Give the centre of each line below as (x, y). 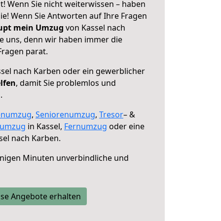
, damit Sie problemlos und (66, 83)
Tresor (111, 114)
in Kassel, (45, 126)
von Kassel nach (94, 28)
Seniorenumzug (65, 114)
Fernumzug (86, 126)
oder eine (126, 126)
